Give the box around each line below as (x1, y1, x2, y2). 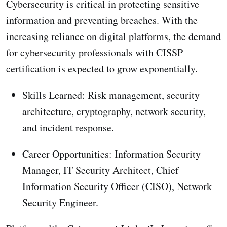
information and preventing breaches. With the (6, 13, 198, 27)
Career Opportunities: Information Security (22, 146, 201, 161)
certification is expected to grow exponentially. (6, 61, 198, 75)
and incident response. (22, 120, 114, 134)
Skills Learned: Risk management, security (22, 88, 200, 102)
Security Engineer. (22, 195, 98, 209)
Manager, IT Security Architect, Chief (22, 163, 179, 177)
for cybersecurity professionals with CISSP (6, 45, 183, 59)
